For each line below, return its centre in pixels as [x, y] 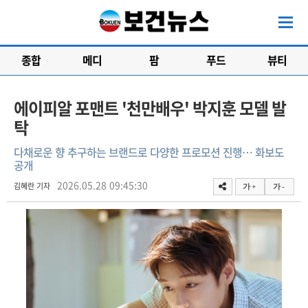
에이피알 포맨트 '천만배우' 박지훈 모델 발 [150, 108]
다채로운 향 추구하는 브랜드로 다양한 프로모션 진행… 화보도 [149, 152]
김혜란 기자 [32, 186]
